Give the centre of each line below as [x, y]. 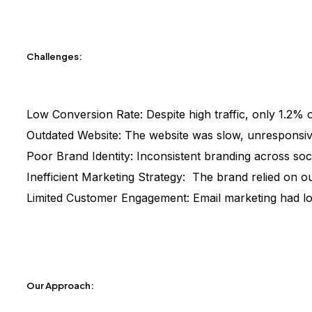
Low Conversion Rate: [86, 115]
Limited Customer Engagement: [110, 198]
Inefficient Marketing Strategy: [108, 177]
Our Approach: [60, 286]
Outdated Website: [76, 135]
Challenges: [54, 56]
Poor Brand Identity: [81, 156]
